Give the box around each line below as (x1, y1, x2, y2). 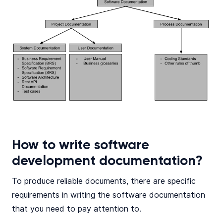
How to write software (12, 138, 149, 153)
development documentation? (12, 154, 203, 169)
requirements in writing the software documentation (12, 190, 205, 200)
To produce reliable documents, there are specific (12, 176, 196, 186)
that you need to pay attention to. (12, 204, 141, 214)
